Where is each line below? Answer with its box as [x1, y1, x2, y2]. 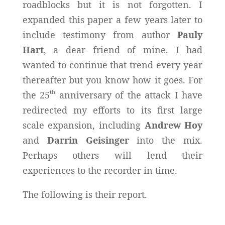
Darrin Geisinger [47, 134, 129, 146]
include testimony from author [22, 28, 178, 41]
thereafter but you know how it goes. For [22, 73, 203, 86]
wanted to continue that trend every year [22, 58, 203, 71]
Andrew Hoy [144, 119, 203, 131]
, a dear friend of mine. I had [43, 43, 203, 56]
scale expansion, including [22, 119, 145, 131]
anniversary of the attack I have [55, 88, 203, 101]
